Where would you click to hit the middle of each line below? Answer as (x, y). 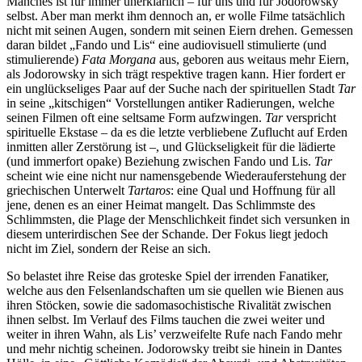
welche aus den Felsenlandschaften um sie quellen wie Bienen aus (175, 290)
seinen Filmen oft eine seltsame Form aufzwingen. (136, 117)
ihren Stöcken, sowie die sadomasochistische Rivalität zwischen (169, 305)
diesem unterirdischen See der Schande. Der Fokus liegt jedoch (167, 234)
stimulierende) (44, 59)
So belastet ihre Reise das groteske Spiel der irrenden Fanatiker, (168, 276)
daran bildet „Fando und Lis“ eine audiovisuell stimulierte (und (166, 44)
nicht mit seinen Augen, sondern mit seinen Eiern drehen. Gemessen (180, 30)
